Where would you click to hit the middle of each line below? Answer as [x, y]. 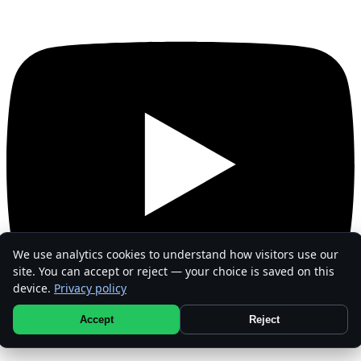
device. [33, 288]
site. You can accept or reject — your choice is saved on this [174, 271]
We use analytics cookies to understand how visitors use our [176, 254]
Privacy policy [90, 288]
